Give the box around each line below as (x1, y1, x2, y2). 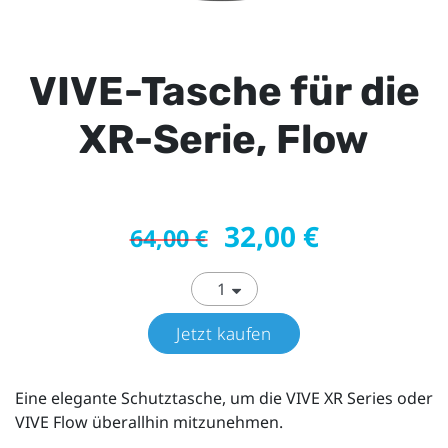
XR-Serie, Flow (79, 116, 369, 163)
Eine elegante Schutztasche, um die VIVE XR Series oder (15, 387, 433, 410)
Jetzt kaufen (176, 322, 272, 346)
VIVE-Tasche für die (28, 68, 420, 115)
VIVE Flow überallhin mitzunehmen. (15, 411, 283, 434)
